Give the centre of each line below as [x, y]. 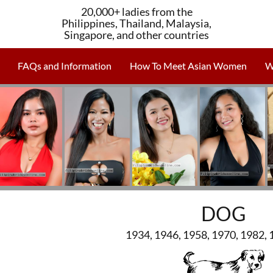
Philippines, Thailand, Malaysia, [136, 23]
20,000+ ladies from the [136, 12]
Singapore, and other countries [136, 35]
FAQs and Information [65, 66]
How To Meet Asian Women [188, 66]
